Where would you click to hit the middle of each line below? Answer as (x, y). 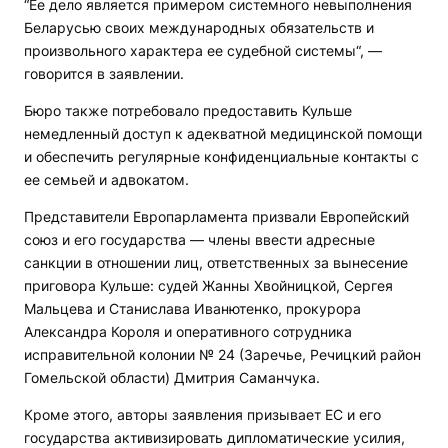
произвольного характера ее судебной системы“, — (203, 51)
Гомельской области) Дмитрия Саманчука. (172, 378)
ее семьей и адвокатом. (106, 180)
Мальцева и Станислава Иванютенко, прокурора (192, 309)
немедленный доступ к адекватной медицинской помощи (223, 134)
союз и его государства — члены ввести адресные (199, 240)
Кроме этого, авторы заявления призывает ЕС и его (202, 415)
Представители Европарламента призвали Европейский (216, 217)
